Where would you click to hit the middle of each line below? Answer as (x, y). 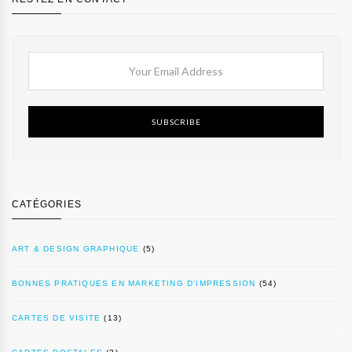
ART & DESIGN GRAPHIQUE (76, 249)
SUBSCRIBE (176, 122)
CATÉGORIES (47, 205)
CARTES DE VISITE (57, 318)
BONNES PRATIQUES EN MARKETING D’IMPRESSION (134, 284)
